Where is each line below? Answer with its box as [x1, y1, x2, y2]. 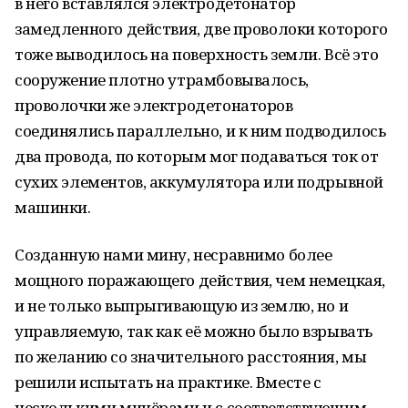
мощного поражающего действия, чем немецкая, [15, 270, 385, 291]
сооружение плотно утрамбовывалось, [15, 69, 309, 90]
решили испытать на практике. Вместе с [15, 372, 321, 393]
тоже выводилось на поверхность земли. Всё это [15, 44, 379, 65]
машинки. [15, 197, 91, 218]
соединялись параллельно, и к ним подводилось [15, 120, 386, 141]
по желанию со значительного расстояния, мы [15, 346, 367, 367]
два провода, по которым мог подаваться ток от [15, 146, 379, 167]
